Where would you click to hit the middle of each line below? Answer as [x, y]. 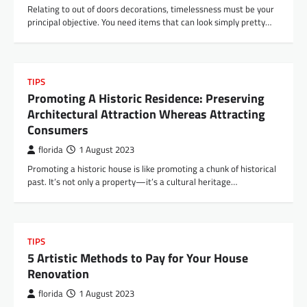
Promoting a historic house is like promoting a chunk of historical [152, 169]
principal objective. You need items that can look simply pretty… [149, 22]
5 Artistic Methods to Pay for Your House [138, 258]
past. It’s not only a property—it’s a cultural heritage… [132, 182]
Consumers [58, 130]
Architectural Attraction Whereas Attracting [146, 114]
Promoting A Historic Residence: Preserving [146, 99]
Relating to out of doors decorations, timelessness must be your [151, 9]
